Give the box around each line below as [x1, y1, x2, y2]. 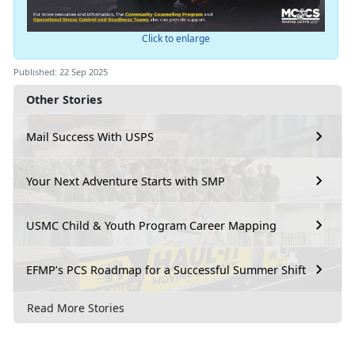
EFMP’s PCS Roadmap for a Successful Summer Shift [26, 261, 306, 277]
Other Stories [26, 92, 102, 108]
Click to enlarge [141, 32, 210, 46]
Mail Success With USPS [26, 128, 154, 144]
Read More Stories [27, 300, 124, 315]
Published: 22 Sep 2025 [13, 66, 108, 78]
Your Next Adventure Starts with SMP [26, 173, 225, 189]
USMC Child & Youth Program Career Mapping [26, 217, 277, 233]
